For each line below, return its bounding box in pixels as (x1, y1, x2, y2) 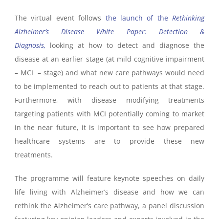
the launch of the (105, 13, 173, 22)
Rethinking (172, 13, 205, 22)
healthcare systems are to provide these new (14, 136, 205, 146)
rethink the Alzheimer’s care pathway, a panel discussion (14, 200, 205, 210)
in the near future (14, 122, 77, 132)
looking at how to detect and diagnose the (45, 40, 205, 50)
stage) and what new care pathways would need (41, 67, 205, 77)
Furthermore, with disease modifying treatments (14, 95, 205, 105)
